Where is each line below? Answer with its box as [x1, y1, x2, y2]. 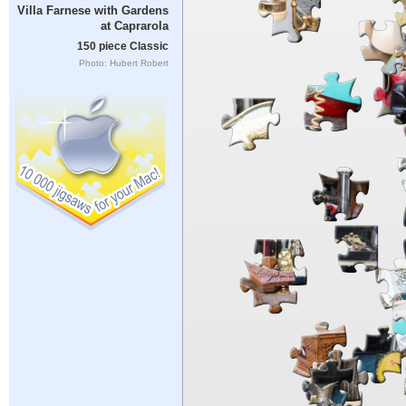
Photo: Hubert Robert [78, 57, 169, 68]
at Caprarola [100, 19, 169, 34]
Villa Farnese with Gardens [16, 4, 169, 18]
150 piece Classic [76, 40, 169, 52]
